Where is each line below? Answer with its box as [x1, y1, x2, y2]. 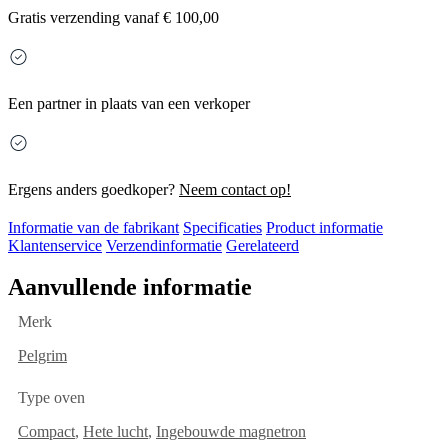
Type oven [18, 389, 85, 407]
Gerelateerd [226, 237, 299, 255]
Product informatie [266, 219, 383, 237]
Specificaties [183, 219, 262, 237]
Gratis [8, 9, 46, 27]
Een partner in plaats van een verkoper [8, 95, 250, 113]
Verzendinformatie [106, 237, 222, 255]
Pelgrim [18, 347, 67, 365]
